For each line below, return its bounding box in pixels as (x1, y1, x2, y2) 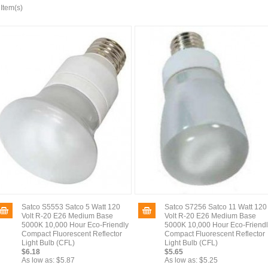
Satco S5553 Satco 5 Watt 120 (22, 203, 120, 211)
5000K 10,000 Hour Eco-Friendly (22, 221, 129, 229)
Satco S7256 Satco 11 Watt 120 (165, 203, 267, 211)
